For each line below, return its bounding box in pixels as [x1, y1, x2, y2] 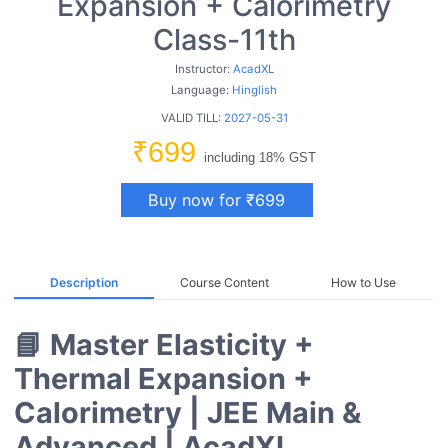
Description [50, 275, 119, 291]
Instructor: [174, 62, 233, 77]
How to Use [331, 275, 397, 291]
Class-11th [152, 22, 296, 58]
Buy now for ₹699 [148, 190, 286, 210]
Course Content [179, 275, 269, 291]
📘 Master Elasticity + [14, 326, 315, 362]
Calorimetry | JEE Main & [14, 394, 362, 430]
